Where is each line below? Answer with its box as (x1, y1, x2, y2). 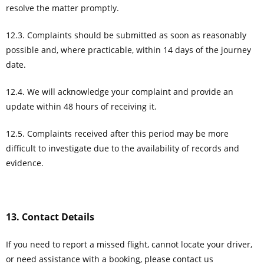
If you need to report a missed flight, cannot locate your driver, (6, 238, 252, 250)
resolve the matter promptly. (6, 2, 119, 14)
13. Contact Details (6, 210, 94, 223)
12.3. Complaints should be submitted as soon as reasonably (6, 29, 246, 41)
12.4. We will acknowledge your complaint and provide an (6, 85, 233, 97)
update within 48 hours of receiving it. (6, 100, 157, 112)
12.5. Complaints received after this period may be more (6, 127, 229, 139)
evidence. (6, 157, 44, 169)
